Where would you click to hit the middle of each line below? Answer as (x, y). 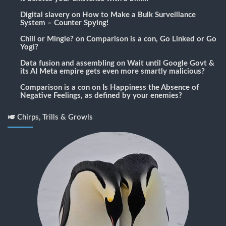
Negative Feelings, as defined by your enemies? (101, 96)
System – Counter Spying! (64, 23)
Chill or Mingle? (47, 39)
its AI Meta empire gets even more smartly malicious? (112, 72)
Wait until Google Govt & (171, 64)
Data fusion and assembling (67, 64)
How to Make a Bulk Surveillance (139, 15)
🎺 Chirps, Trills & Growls (50, 118)
